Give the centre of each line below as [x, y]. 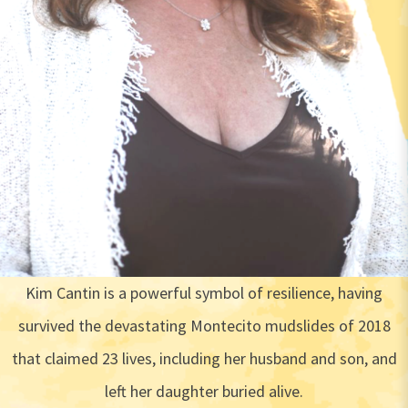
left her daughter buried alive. [204, 391]
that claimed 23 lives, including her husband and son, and [204, 358]
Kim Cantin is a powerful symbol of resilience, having [204, 292]
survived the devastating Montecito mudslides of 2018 [204, 325]
